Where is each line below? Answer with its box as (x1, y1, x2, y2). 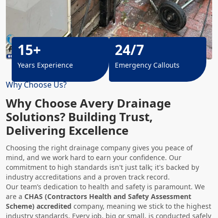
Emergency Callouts (115, 60, 180, 70)
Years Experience (18, 60, 73, 70)
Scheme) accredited (6, 201, 72, 211)
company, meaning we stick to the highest (72, 201, 211, 211)
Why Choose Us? (6, 79, 67, 90)
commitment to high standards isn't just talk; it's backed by (6, 163, 199, 172)
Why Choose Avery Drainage (6, 95, 171, 111)
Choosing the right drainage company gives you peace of (6, 143, 193, 152)
